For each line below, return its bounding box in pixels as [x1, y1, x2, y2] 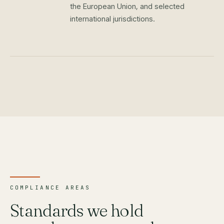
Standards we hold [10, 200, 143, 221]
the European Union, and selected [70, 1, 184, 11]
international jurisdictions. [70, 14, 155, 23]
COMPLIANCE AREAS [10, 184, 91, 191]
